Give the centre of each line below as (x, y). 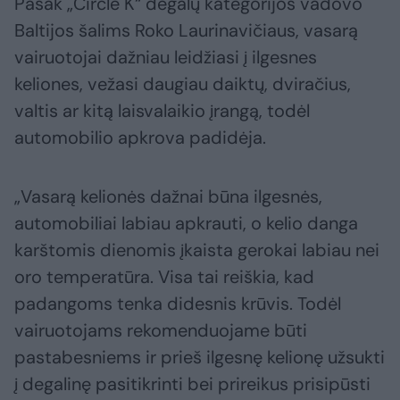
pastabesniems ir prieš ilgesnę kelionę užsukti (200, 358)
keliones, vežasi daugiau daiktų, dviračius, (183, 84)
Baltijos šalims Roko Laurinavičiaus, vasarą (186, 31)
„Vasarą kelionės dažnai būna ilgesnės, (168, 197)
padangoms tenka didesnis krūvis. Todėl (178, 304)
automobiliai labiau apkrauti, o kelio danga (186, 224)
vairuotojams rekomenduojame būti (161, 331)
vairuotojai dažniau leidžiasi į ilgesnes (166, 58)
